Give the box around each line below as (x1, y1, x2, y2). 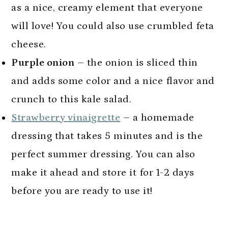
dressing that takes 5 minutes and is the (11, 130, 203, 141)
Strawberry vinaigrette (11, 111, 121, 123)
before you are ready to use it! (11, 185, 153, 196)
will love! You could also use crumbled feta (11, 20, 214, 32)
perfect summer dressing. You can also (11, 148, 195, 160)
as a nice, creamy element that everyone (11, 2, 203, 13)
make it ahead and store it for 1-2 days (11, 166, 194, 178)
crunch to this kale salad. (11, 93, 132, 105)
